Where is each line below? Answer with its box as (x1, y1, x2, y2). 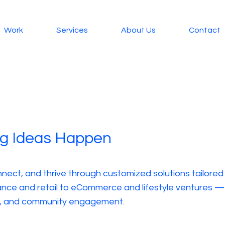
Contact (189, 26, 221, 34)
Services (56, 26, 88, 34)
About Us (121, 26, 156, 34)
